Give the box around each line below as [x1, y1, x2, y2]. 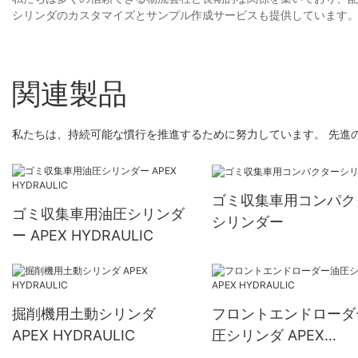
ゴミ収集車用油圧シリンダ [12, 205, 185, 223]
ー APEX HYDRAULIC [12, 227, 153, 245]
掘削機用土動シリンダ [12, 305, 156, 323]
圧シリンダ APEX [211, 327, 324, 344]
